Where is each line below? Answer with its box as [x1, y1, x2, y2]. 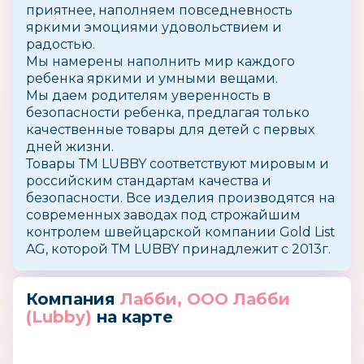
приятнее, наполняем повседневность [26, 2, 292, 18]
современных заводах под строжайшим [26, 207, 301, 223]
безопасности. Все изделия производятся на [26, 190, 335, 206]
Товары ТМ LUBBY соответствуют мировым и [26, 156, 329, 171]
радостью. [26, 37, 95, 52]
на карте [92, 307, 173, 327]
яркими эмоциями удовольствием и [26, 19, 282, 35]
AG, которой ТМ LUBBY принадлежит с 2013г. [26, 241, 331, 257]
